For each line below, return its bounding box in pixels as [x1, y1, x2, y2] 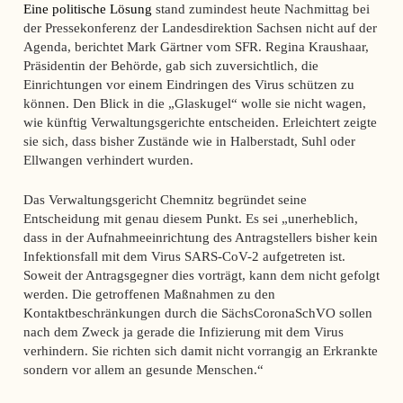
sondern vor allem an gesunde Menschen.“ [22, 362, 264, 378]
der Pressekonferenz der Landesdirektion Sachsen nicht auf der [22, 20, 377, 36]
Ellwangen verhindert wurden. [22, 152, 193, 168]
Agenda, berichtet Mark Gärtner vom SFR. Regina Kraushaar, [22, 39, 369, 55]
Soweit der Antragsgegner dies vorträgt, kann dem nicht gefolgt [22, 267, 380, 283]
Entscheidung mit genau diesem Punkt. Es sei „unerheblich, [22, 210, 358, 227]
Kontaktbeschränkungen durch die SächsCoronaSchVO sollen [22, 305, 372, 321]
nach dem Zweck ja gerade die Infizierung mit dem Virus [22, 324, 344, 340]
